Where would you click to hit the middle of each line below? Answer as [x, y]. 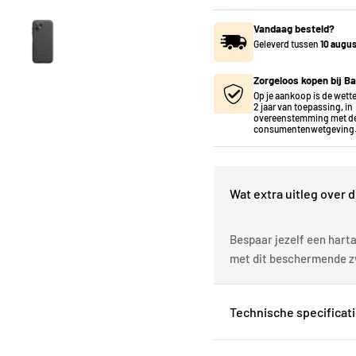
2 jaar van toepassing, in [303, 106]
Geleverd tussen [286, 43]
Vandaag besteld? [294, 28]
